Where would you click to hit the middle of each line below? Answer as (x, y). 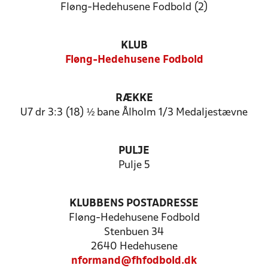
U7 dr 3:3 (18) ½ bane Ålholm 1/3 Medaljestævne (134, 113)
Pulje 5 (134, 165)
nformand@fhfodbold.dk (134, 261)
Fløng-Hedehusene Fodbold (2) (134, 7)
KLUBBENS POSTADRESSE (134, 204)
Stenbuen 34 (134, 232)
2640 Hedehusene (134, 247)
